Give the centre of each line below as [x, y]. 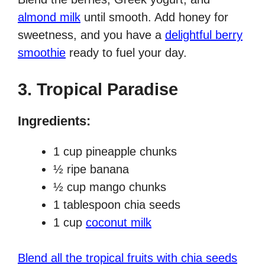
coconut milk [119, 223]
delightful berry [204, 35]
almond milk [49, 17]
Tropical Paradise [107, 90]
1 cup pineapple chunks [115, 152]
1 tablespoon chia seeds [117, 205]
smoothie [42, 53]
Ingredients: [54, 121]
